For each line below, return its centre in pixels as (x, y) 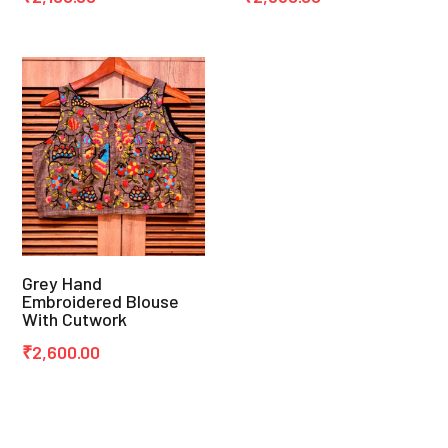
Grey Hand (62, 283)
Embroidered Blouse (101, 301)
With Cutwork (75, 319)
